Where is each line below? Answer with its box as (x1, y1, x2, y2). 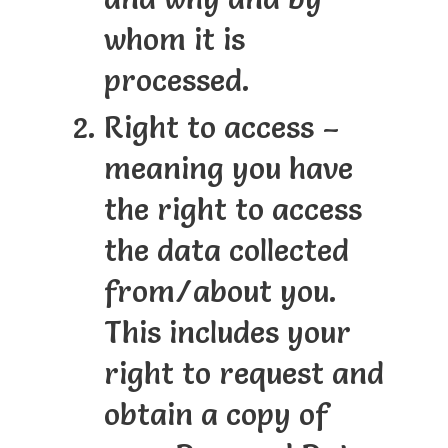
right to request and (103, 355, 384, 393)
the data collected (103, 232, 349, 270)
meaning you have (103, 150, 353, 188)
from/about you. (103, 273, 337, 311)
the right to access (103, 191, 362, 229)
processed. (103, 62, 250, 100)
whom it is (103, 21, 245, 59)
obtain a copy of (103, 396, 328, 434)
